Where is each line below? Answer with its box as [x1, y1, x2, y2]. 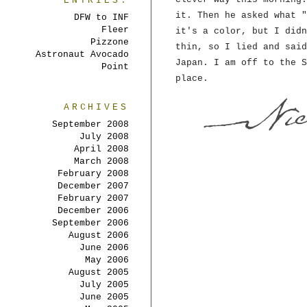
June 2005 [79, 292, 129, 302]
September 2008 [52, 119, 129, 130]
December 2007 [58, 181, 129, 191]
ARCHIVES [63, 102, 129, 112]
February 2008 [58, 169, 129, 179]
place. [175, 73, 208, 84]
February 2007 [58, 193, 129, 204]
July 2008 [79, 132, 129, 142]
